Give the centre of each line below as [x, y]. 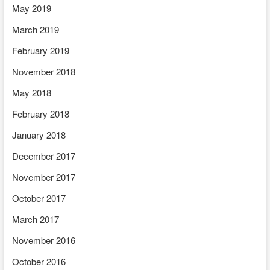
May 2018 [31, 93]
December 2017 [43, 156]
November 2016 [43, 240]
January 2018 [39, 135]
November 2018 [43, 71]
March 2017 [35, 219]
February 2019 [40, 50]
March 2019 [35, 29]
